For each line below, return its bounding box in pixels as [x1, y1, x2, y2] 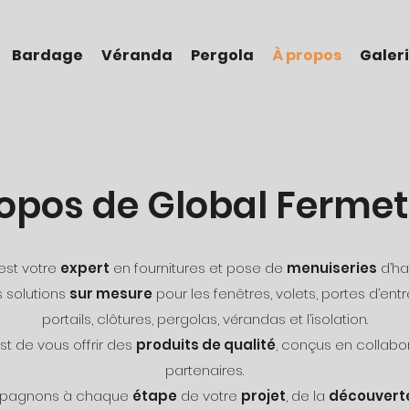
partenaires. [165, 361, 244, 380]
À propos [272, 45, 341, 66]
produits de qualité [136, 335, 276, 354]
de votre [177, 386, 241, 405]
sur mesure [68, 284, 152, 303]
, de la [286, 386, 329, 405]
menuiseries [287, 258, 377, 278]
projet [241, 386, 286, 405]
